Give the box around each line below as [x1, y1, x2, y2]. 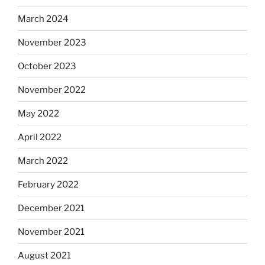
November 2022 [18, 84, 86, 95]
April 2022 [18, 131, 62, 143]
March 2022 [18, 155, 68, 166]
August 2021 [18, 250, 71, 261]
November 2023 [18, 37, 86, 48]
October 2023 [18, 60, 76, 72]
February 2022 [18, 179, 79, 190]
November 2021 [18, 226, 85, 237]
